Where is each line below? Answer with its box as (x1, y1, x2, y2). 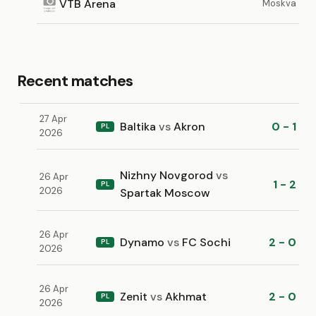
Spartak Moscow (120, 186, 210, 200)
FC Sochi (179, 234, 231, 250)
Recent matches (17, 71, 133, 91)
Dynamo (120, 234, 167, 250)
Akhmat (162, 288, 207, 304)
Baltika (120, 119, 159, 134)
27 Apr (39, 113, 67, 125)
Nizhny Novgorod (120, 168, 216, 183)
